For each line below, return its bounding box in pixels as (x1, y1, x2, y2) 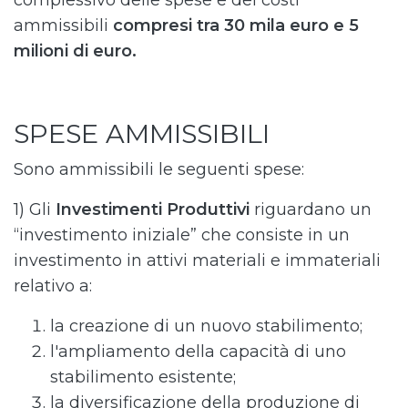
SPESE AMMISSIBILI (14, 117, 270, 150)
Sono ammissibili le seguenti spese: (14, 159, 304, 180)
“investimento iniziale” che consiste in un (14, 225, 350, 246)
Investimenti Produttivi (56, 199, 254, 220)
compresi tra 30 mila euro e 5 (113, 15, 359, 36)
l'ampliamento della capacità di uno (50, 342, 346, 362)
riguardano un (254, 199, 372, 220)
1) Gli (14, 199, 56, 220)
